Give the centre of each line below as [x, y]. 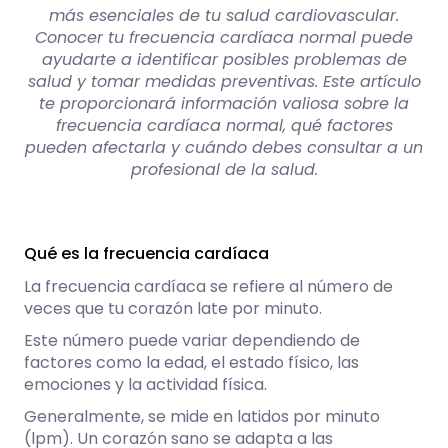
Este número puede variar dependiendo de [192, 340]
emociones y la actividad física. [147, 384]
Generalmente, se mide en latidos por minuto [202, 416]
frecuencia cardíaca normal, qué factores [224, 125]
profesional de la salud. [224, 169]
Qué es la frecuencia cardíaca [146, 253]
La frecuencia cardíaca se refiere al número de [208, 286]
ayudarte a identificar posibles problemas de [224, 59]
